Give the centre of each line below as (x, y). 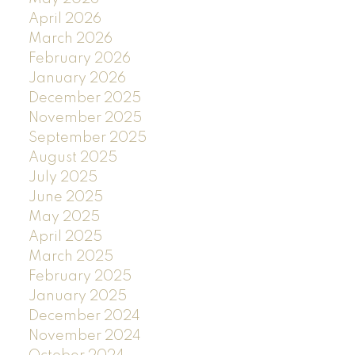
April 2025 (65, 237)
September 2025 (87, 137)
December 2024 (84, 316)
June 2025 (65, 197)
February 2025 (80, 276)
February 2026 (79, 58)
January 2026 (77, 78)
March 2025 (71, 256)
